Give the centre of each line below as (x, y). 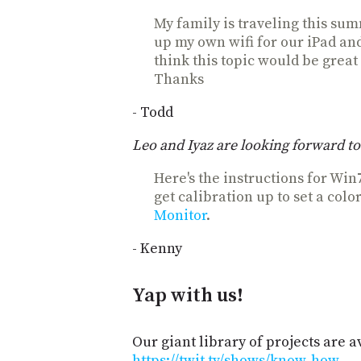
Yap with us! (188, 295)
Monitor (180, 215)
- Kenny (157, 248)
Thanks (179, 79)
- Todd (153, 112)
